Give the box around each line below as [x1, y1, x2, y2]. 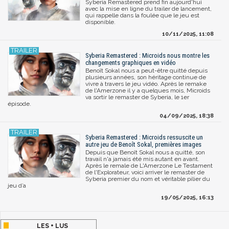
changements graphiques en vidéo [85, 58, 176, 66]
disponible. [85, 18, 116, 26]
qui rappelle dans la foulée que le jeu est [85, 11, 199, 19]
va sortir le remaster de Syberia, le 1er [85, 93, 189, 101]
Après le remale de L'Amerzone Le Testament [85, 162, 213, 169]
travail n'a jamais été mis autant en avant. [85, 155, 199, 163]
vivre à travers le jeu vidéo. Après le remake [85, 80, 207, 87]
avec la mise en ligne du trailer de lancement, [85, 5, 212, 12]
